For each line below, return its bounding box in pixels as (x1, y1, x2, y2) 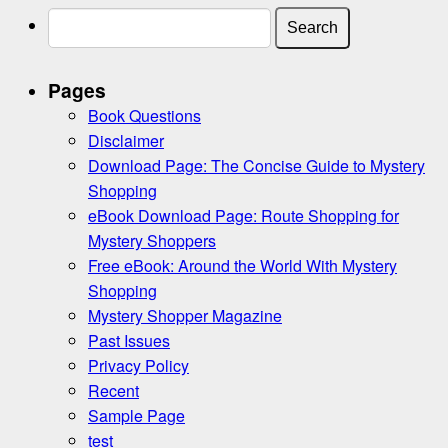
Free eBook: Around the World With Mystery (88, 253, 397, 277)
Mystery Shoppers (88, 228, 216, 252)
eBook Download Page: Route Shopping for (88, 203, 399, 227)
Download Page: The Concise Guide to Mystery (88, 153, 425, 177)
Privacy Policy (88, 353, 189, 377)
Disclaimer (88, 128, 164, 152)
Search (47, 6, 98, 30)
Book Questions (88, 103, 201, 127)
